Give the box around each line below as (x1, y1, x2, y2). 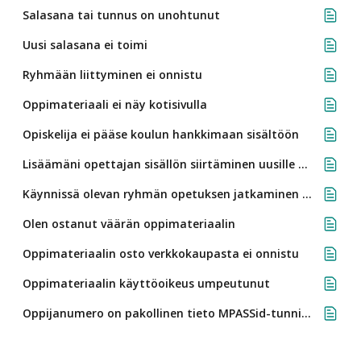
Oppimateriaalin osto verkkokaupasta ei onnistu (23, 246, 299, 261)
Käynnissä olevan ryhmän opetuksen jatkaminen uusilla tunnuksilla (302, 186, 312, 201)
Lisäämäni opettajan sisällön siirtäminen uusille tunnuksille (298, 156, 308, 172)
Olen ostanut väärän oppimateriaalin (23, 216, 235, 231)
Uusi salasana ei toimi (23, 37, 147, 52)
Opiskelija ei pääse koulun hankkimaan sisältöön (23, 127, 299, 142)
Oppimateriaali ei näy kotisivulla (23, 97, 207, 112)
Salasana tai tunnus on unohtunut (23, 7, 220, 23)
